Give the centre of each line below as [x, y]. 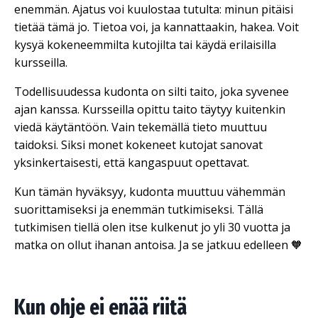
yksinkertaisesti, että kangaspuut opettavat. [132, 163]
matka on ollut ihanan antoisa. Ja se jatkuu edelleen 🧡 [158, 245]
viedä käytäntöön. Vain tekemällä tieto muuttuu [141, 127]
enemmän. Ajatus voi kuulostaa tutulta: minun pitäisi [154, 9]
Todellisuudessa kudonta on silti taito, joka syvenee [152, 92]
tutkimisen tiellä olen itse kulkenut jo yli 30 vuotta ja [152, 227]
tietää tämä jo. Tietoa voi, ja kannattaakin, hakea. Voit [157, 27]
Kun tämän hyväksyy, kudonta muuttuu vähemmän [150, 192]
